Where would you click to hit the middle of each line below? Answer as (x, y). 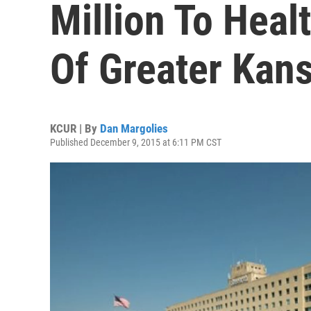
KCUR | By (75, 128)
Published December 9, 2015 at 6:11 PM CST (136, 142)
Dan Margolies (134, 128)
